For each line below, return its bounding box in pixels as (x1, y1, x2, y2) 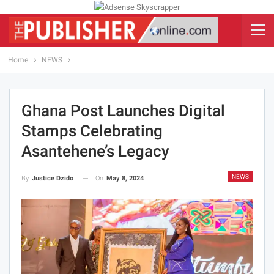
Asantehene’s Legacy (21, 141, 169, 160)
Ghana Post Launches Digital (21, 101, 225, 120)
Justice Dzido (32, 174, 73, 182)
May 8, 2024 (106, 174, 144, 182)
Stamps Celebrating (21, 121, 163, 140)
